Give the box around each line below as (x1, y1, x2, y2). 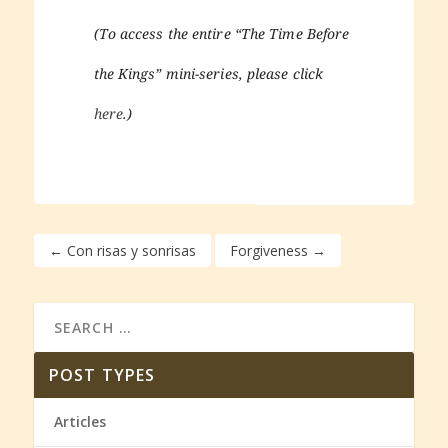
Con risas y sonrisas (66, 241, 196, 261)
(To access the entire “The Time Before (93, 24, 350, 44)
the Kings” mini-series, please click (93, 64, 324, 84)
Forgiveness (229, 241, 308, 261)
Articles (53, 412, 106, 432)
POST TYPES (48, 364, 156, 387)
